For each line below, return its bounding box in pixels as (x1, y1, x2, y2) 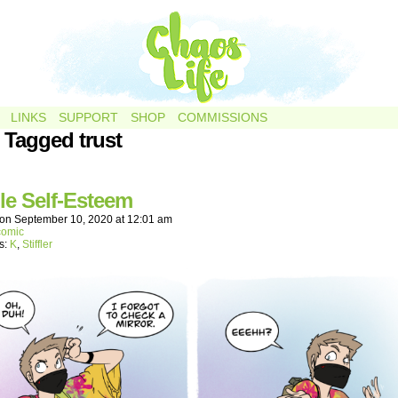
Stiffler (22, 238, 52, 251)
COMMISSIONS (178, 110, 267, 124)
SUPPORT (59, 110, 118, 124)
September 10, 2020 (14, 213, 113, 226)
